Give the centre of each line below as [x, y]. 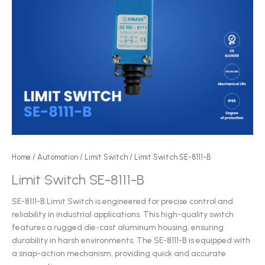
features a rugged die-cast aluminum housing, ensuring [118, 227]
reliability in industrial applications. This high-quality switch [123, 214]
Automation [58, 157]
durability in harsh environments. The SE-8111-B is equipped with [131, 240]
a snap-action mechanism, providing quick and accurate [119, 253]
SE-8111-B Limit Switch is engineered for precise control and [122, 201]
